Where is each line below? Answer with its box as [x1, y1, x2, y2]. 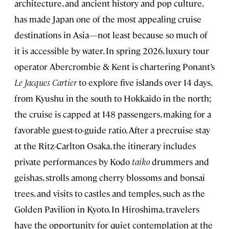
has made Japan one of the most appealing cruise [14, 13, 201, 25]
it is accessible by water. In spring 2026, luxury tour [14, 44, 209, 56]
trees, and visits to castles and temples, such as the [14, 187, 205, 199]
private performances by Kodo [14, 155, 132, 167]
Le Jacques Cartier [14, 76, 79, 88]
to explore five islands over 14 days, [79, 76, 212, 88]
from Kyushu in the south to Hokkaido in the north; [14, 92, 212, 104]
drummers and [150, 155, 209, 167]
